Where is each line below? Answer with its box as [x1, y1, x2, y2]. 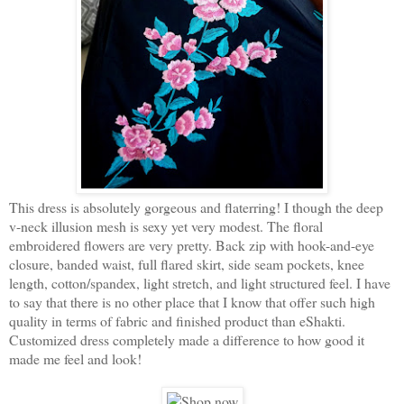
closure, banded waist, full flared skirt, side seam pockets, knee [9, 254, 364, 274]
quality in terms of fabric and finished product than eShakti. [9, 311, 345, 331]
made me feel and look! [9, 349, 142, 369]
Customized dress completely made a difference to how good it [9, 330, 364, 350]
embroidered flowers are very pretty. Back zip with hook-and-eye [9, 235, 374, 255]
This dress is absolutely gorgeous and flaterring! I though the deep [9, 197, 383, 217]
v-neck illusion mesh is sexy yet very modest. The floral [9, 216, 323, 236]
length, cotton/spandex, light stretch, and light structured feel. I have [9, 273, 390, 293]
